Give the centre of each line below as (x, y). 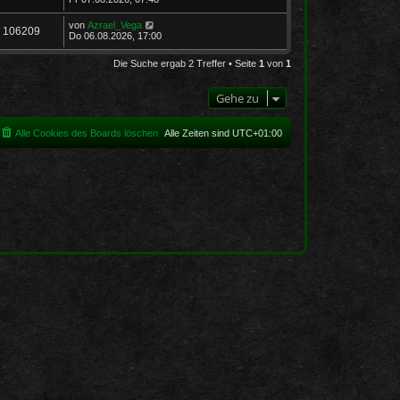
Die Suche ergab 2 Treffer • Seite (186, 63)
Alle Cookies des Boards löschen (87, 133)
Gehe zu (237, 98)
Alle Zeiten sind (198, 133)
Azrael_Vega (115, 25)
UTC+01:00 (257, 133)
